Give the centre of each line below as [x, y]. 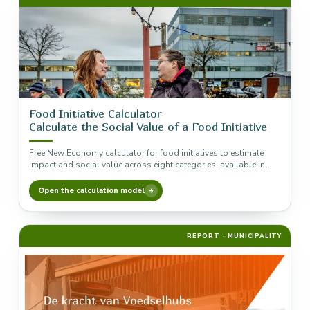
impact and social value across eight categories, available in [147, 165]
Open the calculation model [91, 191]
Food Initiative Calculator [95, 113]
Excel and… [51, 176]
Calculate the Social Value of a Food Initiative [148, 127]
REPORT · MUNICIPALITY [234, 236]
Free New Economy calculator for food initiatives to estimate [146, 153]
